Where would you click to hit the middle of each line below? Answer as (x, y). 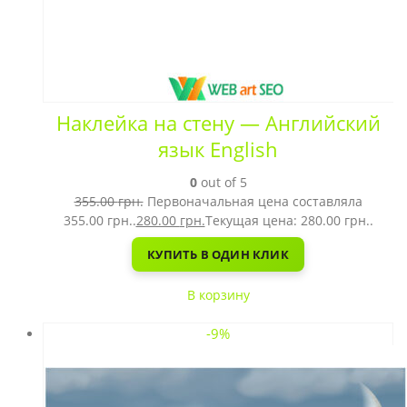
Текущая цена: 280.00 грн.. (289, 220)
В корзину (218, 295)
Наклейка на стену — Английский (218, 123)
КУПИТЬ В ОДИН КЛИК (218, 254)
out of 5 (222, 182)
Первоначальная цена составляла (254, 201)
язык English (218, 149)
